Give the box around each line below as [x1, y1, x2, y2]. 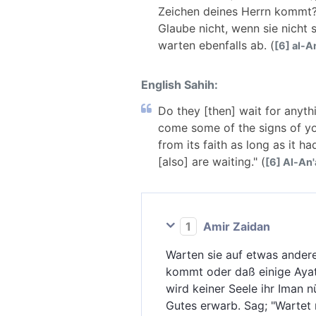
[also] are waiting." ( [158, 154, 265, 169]
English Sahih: [141, 77, 218, 92]
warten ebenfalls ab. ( [158, 37, 274, 52]
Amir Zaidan [200, 219, 270, 234]
